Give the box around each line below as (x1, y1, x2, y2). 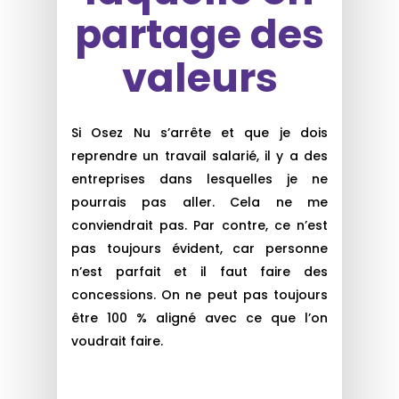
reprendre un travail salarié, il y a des (71, 146, 328, 165)
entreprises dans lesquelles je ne (71, 169, 328, 188)
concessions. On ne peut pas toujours (71, 285, 328, 304)
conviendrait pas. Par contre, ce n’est (71, 216, 328, 234)
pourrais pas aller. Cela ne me (71, 192, 328, 211)
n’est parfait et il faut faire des (71, 262, 328, 281)
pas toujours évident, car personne (71, 239, 328, 257)
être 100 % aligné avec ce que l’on (71, 308, 328, 327)
